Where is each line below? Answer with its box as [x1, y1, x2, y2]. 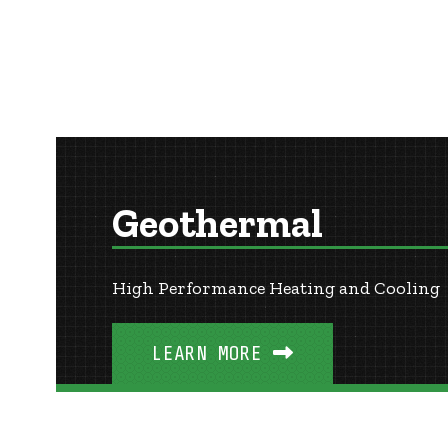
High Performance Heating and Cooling [112, 277, 440, 300]
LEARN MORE [152, 342, 262, 366]
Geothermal [112, 199, 323, 248]
